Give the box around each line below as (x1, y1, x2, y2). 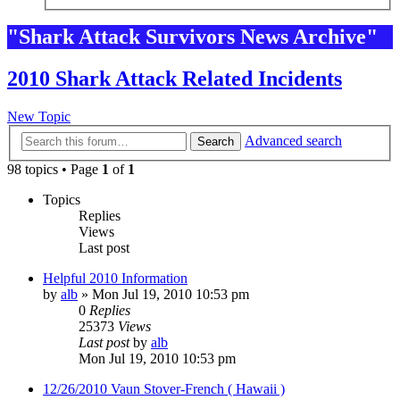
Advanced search (245, 132, 342, 148)
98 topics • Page (7, 161, 102, 177)
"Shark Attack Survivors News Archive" (7, 25, 378, 49)
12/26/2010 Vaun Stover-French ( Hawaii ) (43, 380, 285, 396)
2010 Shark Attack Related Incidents (7, 67, 342, 91)
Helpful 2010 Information (43, 270, 187, 286)
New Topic (7, 109, 71, 125)
